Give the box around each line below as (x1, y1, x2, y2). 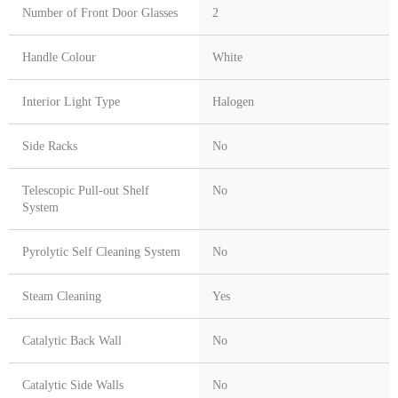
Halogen (212, 95, 254, 109)
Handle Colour (22, 51, 96, 65)
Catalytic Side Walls (22, 378, 123, 393)
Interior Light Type (22, 95, 120, 109)
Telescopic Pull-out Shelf (22, 184, 149, 198)
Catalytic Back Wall (22, 334, 122, 348)
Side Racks (22, 139, 77, 154)
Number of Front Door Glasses (22, 6, 178, 20)
